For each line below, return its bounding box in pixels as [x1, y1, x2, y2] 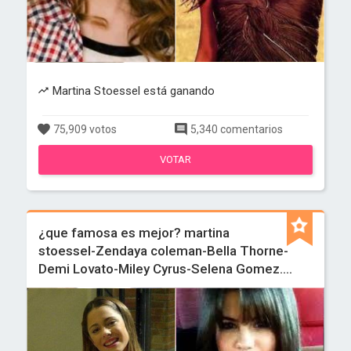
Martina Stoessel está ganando [49, 84, 215, 98]
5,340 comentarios [188, 123, 283, 136]
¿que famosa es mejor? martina [38, 225, 230, 241]
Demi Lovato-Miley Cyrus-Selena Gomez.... [38, 261, 293, 277]
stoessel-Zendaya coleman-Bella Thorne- [38, 243, 289, 259]
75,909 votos [51, 123, 118, 136]
